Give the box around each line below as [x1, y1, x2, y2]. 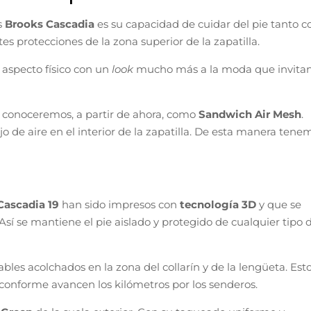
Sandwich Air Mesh [199, 107, 301, 121]
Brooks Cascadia [5, 17, 97, 31]
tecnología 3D [180, 197, 259, 211]
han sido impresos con [62, 197, 180, 211]
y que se [259, 197, 301, 211]
